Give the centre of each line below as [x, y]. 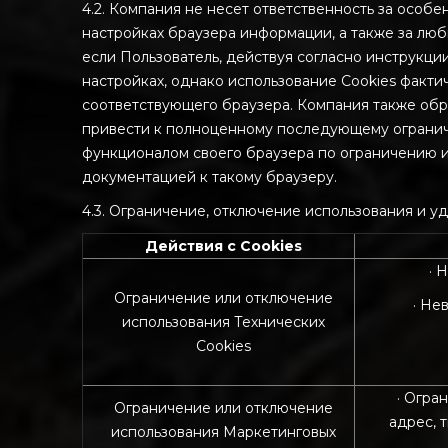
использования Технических [223, 322]
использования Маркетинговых [223, 432]
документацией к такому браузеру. [209, 177]
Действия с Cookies [223, 246]
